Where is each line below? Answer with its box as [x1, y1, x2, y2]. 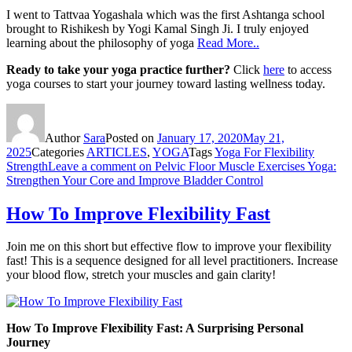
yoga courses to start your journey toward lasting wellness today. [6, 76, 325, 90]
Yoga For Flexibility [214, 145, 314, 159]
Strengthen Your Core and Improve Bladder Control [6, 173, 263, 187]
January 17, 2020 [157, 130, 243, 145]
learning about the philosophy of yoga [6, 35, 197, 49]
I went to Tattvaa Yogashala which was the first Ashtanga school [6, 7, 324, 21]
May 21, [243, 130, 284, 145]
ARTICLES [86, 145, 147, 159]
